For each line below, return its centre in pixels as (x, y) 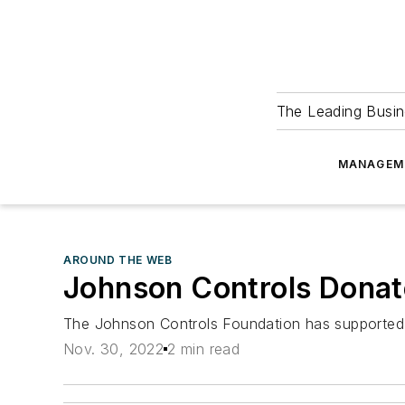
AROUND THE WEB (118, 260)
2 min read (204, 349)
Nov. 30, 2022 (114, 349)
